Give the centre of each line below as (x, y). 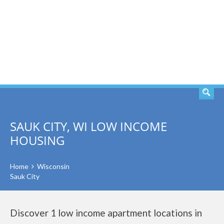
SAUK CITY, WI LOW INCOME (88, 126)
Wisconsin (53, 166)
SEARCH (184, 42)
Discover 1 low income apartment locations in (106, 213)
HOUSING (37, 140)
